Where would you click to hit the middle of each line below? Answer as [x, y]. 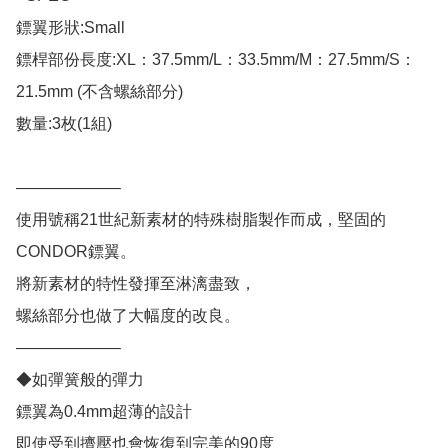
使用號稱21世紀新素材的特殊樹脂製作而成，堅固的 [201, 220]
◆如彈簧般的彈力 [80, 380]
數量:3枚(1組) [64, 124]
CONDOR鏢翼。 [76, 252]
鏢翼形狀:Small [70, 28]
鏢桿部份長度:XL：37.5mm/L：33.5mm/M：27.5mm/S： [216, 60]
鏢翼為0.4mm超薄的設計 [104, 412]
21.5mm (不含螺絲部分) [99, 92]
